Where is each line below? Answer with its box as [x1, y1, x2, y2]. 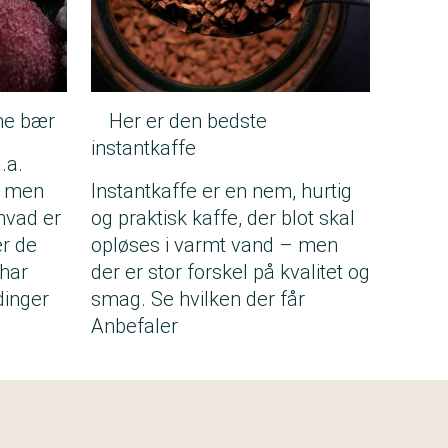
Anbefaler [91, 314, 178, 338]
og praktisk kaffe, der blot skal [91, 206, 355, 230]
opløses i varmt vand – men [91, 233, 338, 257]
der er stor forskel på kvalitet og [91, 260, 370, 284]
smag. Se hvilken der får [91, 287, 305, 311]
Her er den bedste [109, 109, 267, 133]
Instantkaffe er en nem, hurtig [91, 179, 352, 203]
